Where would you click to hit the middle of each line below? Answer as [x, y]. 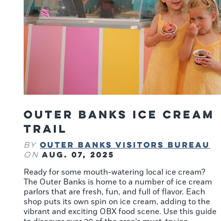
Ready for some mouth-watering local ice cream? [114, 172]
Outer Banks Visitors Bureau [125, 145]
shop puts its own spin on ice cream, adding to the [117, 202]
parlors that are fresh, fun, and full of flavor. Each [114, 192]
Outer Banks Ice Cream [119, 114]
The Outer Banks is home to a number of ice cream [118, 182]
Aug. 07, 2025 [78, 155]
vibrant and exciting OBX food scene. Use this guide [120, 212]
